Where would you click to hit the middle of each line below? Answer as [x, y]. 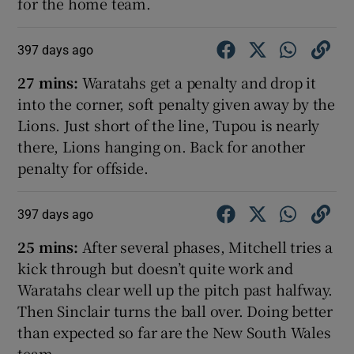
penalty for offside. [83, 168]
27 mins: [48, 83]
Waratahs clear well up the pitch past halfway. [175, 290]
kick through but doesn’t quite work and [155, 268]
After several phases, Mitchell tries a [205, 247]
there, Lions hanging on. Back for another [162, 147]
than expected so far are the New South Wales [174, 332]
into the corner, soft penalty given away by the [177, 104]
